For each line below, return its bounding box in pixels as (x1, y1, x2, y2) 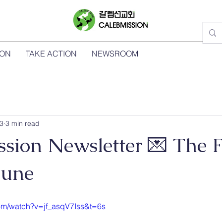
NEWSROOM (92, 49, 138, 58)
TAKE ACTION (26, 49, 77, 58)
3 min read (5, 118, 40, 128)
